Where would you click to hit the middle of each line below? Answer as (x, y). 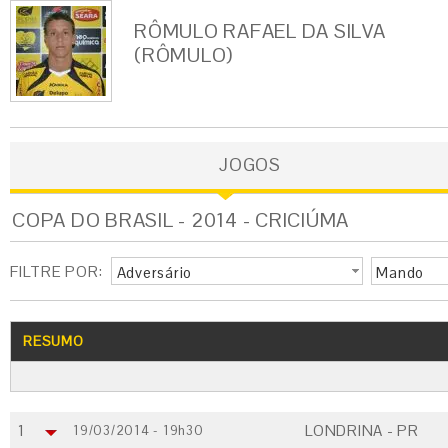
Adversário (154, 273)
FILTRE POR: (56, 271)
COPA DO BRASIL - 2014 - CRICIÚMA (180, 220)
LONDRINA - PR (362, 430)
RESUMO (53, 341)
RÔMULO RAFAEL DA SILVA (260, 31)
